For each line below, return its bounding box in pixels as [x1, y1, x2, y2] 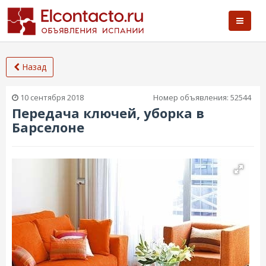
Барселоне [12, 118, 84, 136]
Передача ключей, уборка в [12, 104, 204, 122]
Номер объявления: [153, 92, 230, 103]
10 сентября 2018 [18, 92, 84, 103]
